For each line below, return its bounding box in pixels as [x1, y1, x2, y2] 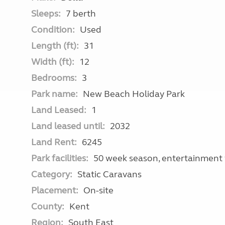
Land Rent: [31, 137, 77, 148]
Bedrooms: [31, 72, 77, 83]
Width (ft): [31, 56, 74, 67]
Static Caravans [77, 169, 142, 180]
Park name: [31, 88, 78, 99]
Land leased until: [31, 121, 105, 132]
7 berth [66, 8, 96, 19]
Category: [31, 169, 72, 180]
